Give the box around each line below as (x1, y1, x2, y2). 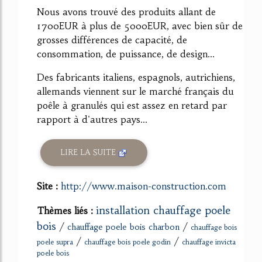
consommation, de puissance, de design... (37, 47, 215, 60)
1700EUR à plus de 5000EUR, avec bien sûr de (37, 19, 243, 32)
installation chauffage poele (96, 203, 230, 217)
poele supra (37, 237, 73, 246)
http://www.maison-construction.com (61, 180, 226, 192)
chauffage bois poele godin (84, 237, 171, 246)
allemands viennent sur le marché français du (37, 85, 234, 97)
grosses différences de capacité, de (37, 33, 187, 46)
